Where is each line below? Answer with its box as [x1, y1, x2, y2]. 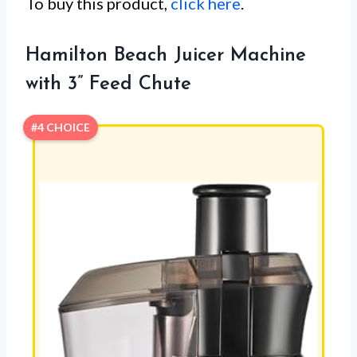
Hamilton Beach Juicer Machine [25, 45, 306, 65]
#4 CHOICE [31, 120, 90, 134]
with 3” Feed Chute [25, 74, 191, 94]
